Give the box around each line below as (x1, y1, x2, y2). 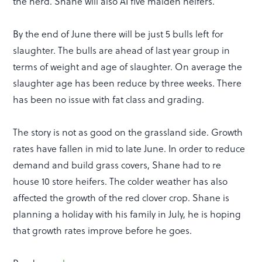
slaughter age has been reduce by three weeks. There (13, 76, 242, 89)
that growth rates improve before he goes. (13, 223, 192, 237)
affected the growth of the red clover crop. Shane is (13, 191, 230, 204)
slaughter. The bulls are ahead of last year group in (13, 43, 230, 57)
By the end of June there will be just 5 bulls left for (13, 27, 224, 40)
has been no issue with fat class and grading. (13, 92, 205, 106)
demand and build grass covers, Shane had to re (13, 158, 222, 171)
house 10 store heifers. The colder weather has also (13, 174, 228, 188)
